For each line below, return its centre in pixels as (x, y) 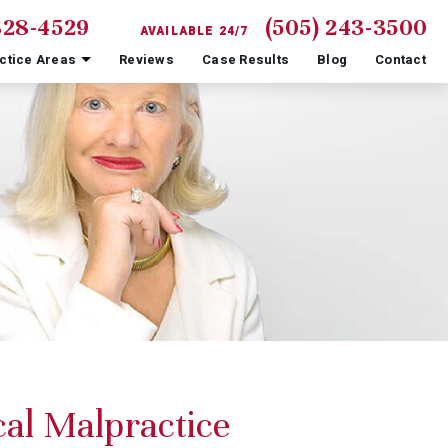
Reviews (146, 59)
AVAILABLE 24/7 (194, 31)
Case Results (246, 59)
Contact (400, 59)
